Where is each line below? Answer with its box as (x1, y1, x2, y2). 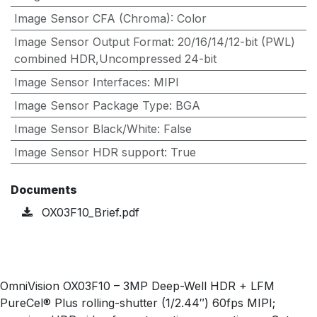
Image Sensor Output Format (13, 35, 171, 50)
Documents (11, 183, 77, 197)
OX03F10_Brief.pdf (38, 205, 139, 220)
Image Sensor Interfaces (13, 75, 147, 90)
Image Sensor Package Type (13, 98, 169, 113)
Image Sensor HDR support (13, 145, 164, 160)
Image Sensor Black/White (13, 122, 157, 137)
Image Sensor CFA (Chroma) (13, 11, 171, 26)
